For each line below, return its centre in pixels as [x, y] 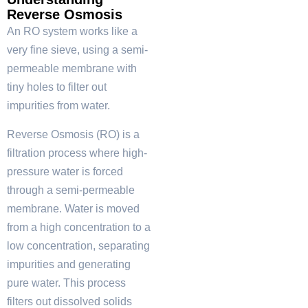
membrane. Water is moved [73, 208]
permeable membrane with [72, 69]
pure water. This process [66, 283]
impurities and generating [69, 264]
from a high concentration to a [79, 227]
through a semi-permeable [71, 190]
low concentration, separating [78, 245]
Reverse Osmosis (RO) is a [73, 134]
